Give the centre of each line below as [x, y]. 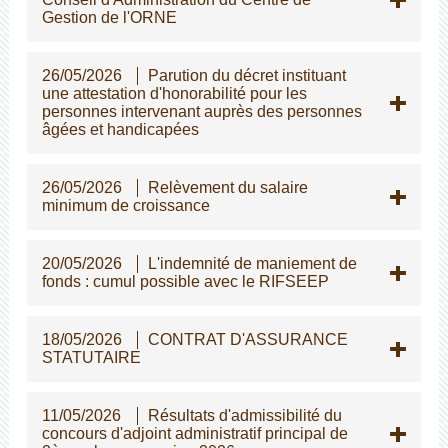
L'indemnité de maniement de [252, 263]
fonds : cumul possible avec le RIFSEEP [185, 281]
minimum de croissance [125, 205]
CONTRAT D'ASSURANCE [247, 339]
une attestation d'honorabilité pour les [174, 93]
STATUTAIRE [91, 357]
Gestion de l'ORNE [109, 17]
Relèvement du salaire [227, 187]
